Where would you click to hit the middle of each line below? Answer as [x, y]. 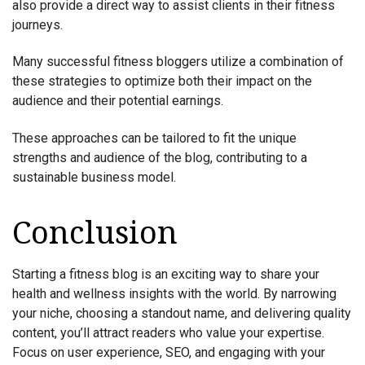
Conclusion [95, 233]
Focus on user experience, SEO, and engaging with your [169, 352]
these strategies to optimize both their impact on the [162, 81]
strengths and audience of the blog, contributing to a [160, 157]
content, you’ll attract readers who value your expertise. [168, 332]
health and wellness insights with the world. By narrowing [174, 293]
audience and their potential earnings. [118, 101]
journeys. [37, 24]
